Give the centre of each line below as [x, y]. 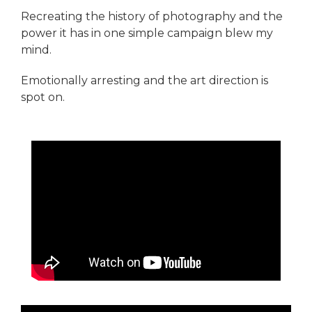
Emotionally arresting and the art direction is [145, 80]
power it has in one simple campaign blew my [147, 33]
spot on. [43, 97]
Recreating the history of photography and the [152, 16]
